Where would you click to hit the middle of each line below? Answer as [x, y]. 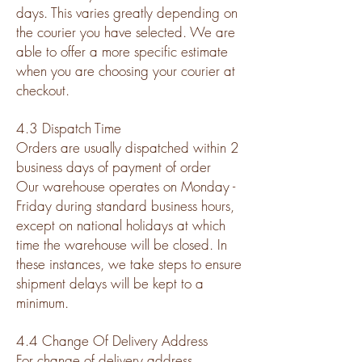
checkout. [43, 90]
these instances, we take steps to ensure [129, 263]
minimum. [42, 302]
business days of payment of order [114, 166]
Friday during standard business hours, [125, 205]
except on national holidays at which [121, 225]
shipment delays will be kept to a [110, 283]
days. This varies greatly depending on [127, 12]
